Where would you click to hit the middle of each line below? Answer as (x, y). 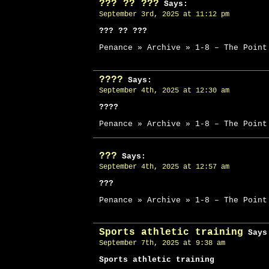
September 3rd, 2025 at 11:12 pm (164, 14)
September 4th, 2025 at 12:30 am (164, 91)
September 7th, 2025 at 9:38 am (162, 243)
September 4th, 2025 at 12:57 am (164, 167)
